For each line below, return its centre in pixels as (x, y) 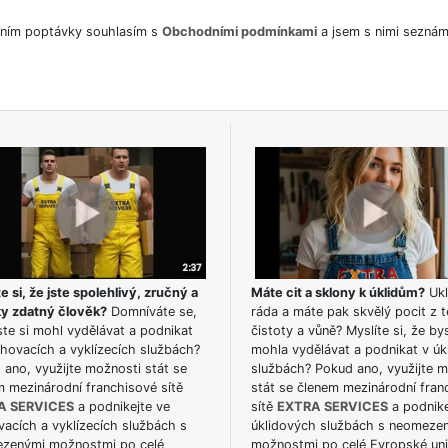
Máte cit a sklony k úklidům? (337, 293)
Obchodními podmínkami (239, 31)
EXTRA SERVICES (332, 407)
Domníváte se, (151, 312)
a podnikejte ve (121, 407)
